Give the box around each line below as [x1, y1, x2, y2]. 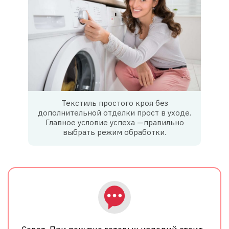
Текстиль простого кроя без [61, 98, 168, 108]
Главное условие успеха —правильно [45, 118, 184, 128]
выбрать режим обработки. [63, 127, 166, 138]
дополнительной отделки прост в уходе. [38, 108, 191, 118]
